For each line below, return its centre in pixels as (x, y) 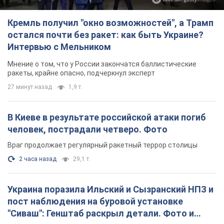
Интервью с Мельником (59, 47)
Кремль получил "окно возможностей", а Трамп (110, 23)
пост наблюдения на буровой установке (95, 201)
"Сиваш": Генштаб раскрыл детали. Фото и (101, 213)
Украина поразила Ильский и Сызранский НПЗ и (110, 189)
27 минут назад (30, 87)
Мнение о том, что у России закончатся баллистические (102, 64)
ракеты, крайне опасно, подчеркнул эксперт (81, 73)
